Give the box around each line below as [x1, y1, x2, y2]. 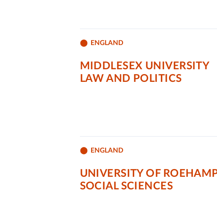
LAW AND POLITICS [79, 73, 182, 84]
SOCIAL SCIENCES [79, 181, 173, 191]
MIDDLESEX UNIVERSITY [79, 61, 210, 71]
